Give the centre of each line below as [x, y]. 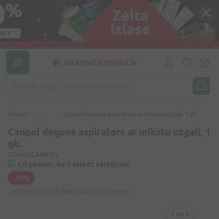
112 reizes [115, 191]
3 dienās [67, 191]
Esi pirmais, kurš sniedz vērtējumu [73, 164]
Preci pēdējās [37, 191]
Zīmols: [19, 154]
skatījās [89, 191]
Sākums [18, 114]
